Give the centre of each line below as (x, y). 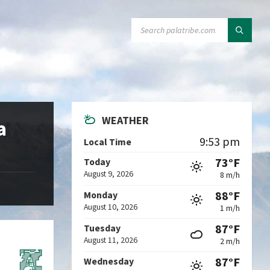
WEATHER (126, 120)
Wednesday (109, 261)
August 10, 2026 (111, 207)
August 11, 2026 (111, 240)
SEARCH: (150, 23)
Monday (101, 195)
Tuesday (102, 228)
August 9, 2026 (109, 174)
